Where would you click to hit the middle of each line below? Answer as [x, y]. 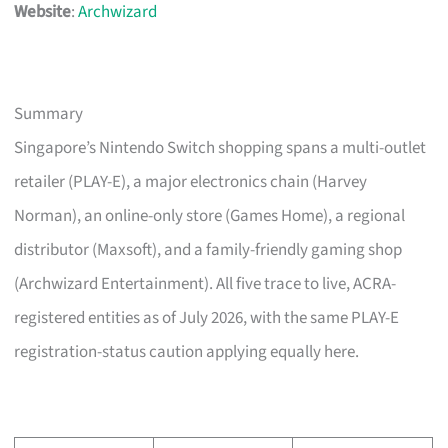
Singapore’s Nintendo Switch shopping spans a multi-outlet [220, 148]
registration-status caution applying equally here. [187, 352]
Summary [49, 114]
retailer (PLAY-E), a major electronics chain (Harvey [191, 182]
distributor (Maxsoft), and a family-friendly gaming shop [208, 250]
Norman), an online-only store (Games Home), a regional [210, 216]
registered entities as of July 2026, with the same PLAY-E [207, 318]
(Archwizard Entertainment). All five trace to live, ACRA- [205, 284]
